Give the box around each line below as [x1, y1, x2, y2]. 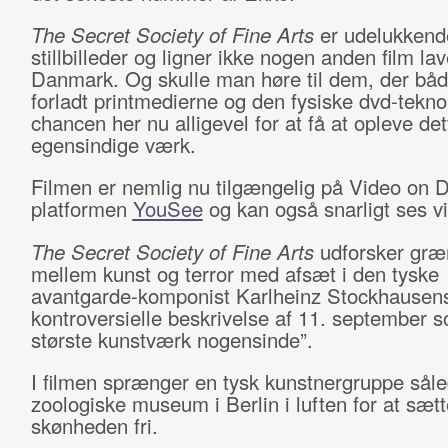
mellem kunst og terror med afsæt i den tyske [30, 259, 439, 288]
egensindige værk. [30, 130, 196, 159]
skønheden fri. [30, 411, 158, 440]
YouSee [132, 194, 203, 223]
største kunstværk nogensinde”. [30, 325, 313, 354]
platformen [30, 194, 133, 223]
